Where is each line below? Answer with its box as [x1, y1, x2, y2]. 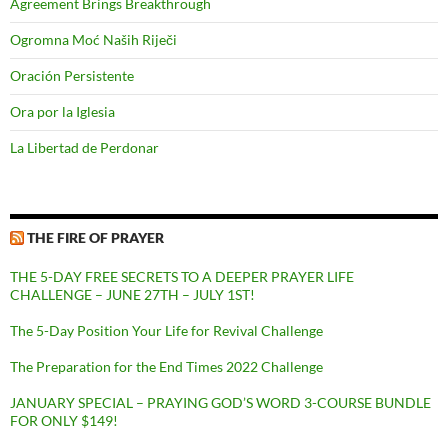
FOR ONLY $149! [10, 412, 121, 430]
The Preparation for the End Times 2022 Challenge [10, 358, 323, 376]
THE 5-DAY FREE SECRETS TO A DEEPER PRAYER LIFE [10, 268, 354, 286]
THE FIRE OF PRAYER [27, 229, 164, 247]
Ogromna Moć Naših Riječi [10, 31, 177, 49]
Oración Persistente [10, 67, 134, 85]
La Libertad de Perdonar [10, 139, 159, 157]
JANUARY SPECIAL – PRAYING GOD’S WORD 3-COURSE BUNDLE [10, 394, 431, 412]
